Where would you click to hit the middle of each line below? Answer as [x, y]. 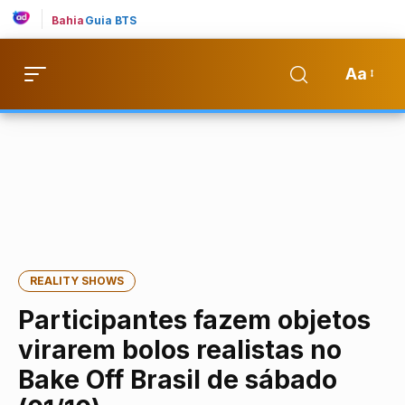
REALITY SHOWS [77, 281]
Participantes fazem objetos [194, 320]
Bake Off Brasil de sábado [178, 380]
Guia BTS [111, 20]
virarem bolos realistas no [180, 350]
